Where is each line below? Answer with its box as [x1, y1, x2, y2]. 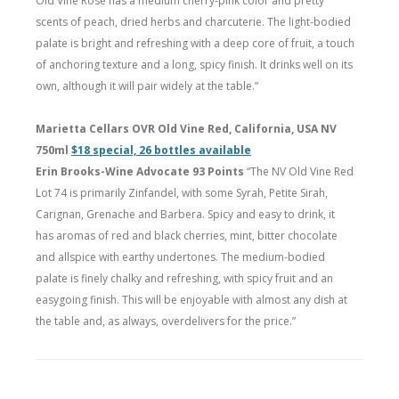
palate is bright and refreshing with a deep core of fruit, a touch [36, 35, 354, 51]
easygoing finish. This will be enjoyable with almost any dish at [36, 291, 347, 307]
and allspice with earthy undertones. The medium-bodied [36, 248, 325, 265]
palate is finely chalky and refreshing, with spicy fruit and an [36, 270, 333, 286]
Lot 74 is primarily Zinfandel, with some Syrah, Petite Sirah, [36, 184, 328, 200]
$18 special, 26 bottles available [71, 142, 251, 158]
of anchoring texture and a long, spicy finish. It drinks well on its [36, 56, 353, 72]
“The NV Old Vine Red [247, 163, 354, 179]
